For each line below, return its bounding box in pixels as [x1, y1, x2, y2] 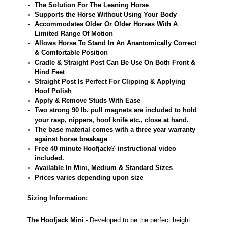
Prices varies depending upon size [34, 174, 143, 181]
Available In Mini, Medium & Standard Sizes [34, 164, 173, 172]
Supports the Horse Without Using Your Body [34, 11, 177, 18]
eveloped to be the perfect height [94, 216, 190, 224]
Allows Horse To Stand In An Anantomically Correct [34, 39, 196, 47]
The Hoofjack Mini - [27, 216, 88, 224]
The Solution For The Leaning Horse [34, 1, 149, 9]
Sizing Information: [27, 194, 88, 202]
